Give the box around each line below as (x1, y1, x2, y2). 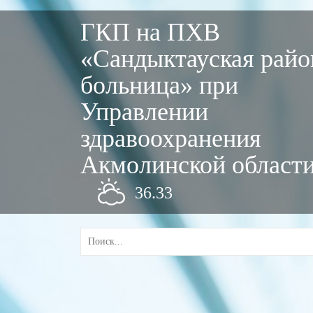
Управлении (80, 98, 208, 126)
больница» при (80, 71, 238, 99)
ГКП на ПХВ (80, 18, 220, 46)
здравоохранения (80, 124, 261, 152)
